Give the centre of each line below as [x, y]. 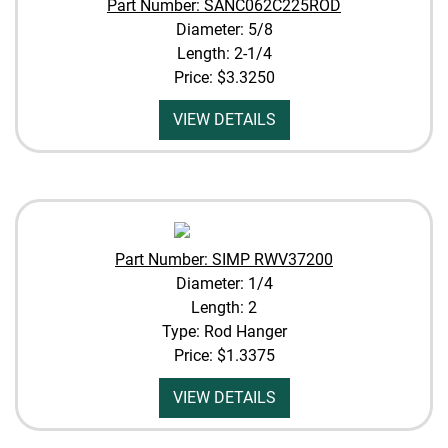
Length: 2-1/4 [224, 53]
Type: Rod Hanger [224, 331]
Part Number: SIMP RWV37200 [224, 259]
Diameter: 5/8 [224, 29]
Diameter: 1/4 [224, 283]
